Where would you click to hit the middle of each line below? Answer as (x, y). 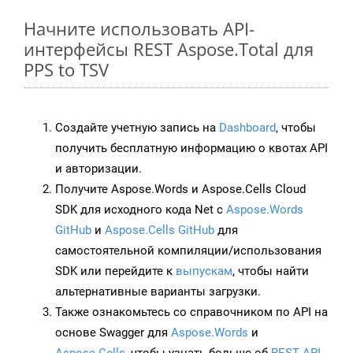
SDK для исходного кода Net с (141, 210)
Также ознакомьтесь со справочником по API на (191, 312)
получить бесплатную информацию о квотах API (191, 149)
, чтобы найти (271, 271)
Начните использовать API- (139, 29)
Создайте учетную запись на (137, 128)
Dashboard (247, 128)
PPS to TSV (66, 70)
